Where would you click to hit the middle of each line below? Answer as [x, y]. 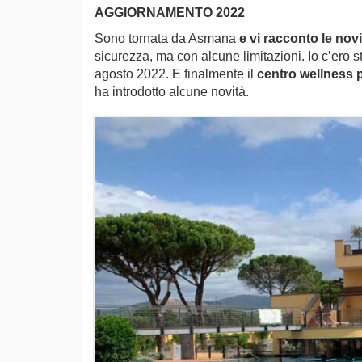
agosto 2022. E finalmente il [176, 74]
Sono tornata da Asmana [165, 38]
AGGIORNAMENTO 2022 [170, 13]
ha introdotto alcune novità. [172, 92]
